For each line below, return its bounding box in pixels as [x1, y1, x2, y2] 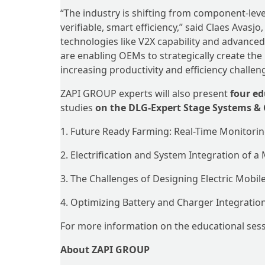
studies [60, 101, 95, 114]
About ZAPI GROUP [60, 243, 150, 256]
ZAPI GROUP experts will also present [60, 87, 230, 100]
